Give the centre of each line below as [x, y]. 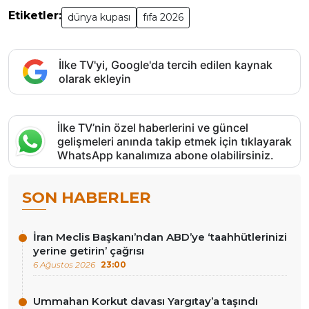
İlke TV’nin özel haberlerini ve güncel [153, 128]
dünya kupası [99, 18]
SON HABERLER [87, 198]
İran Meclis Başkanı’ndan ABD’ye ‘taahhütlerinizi [160, 237]
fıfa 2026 [163, 18]
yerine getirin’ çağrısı [89, 251]
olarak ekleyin [95, 79]
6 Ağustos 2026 [64, 265]
